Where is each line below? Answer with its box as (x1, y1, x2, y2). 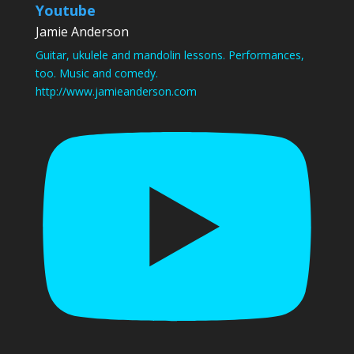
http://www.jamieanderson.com (35, 84, 197, 100)
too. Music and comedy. (35, 66, 158, 81)
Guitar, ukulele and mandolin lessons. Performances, (35, 47, 304, 63)
